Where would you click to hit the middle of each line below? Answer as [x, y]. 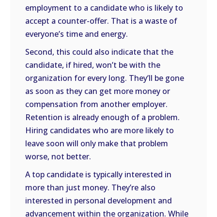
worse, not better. [58, 156]
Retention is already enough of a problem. [103, 117]
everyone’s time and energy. [77, 34]
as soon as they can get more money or [98, 91]
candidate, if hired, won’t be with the [93, 65]
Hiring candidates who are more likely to [100, 130]
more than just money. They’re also [91, 187]
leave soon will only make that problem [97, 143]
